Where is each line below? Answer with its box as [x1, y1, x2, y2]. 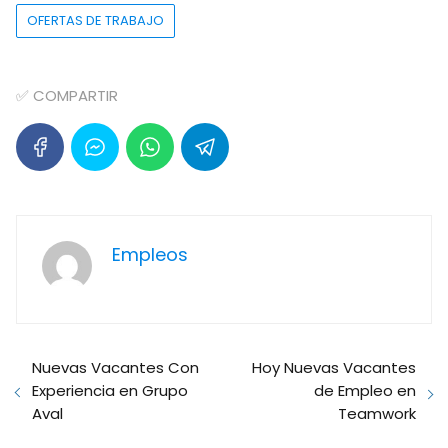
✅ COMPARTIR [16, 85, 118, 107]
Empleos [112, 242, 188, 268]
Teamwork [338, 403, 416, 425]
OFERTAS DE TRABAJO [27, 11, 164, 31]
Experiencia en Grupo [32, 380, 188, 402]
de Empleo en [314, 380, 416, 402]
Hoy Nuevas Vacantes [252, 357, 416, 379]
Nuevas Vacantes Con [32, 357, 199, 379]
